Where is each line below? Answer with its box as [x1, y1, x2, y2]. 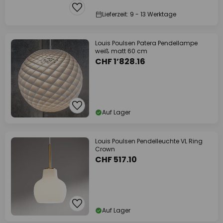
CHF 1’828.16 [95, 56, 145, 67]
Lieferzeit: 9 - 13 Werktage [102, 10, 176, 18]
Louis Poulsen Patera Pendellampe [95, 39, 198, 47]
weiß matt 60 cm [95, 47, 147, 55]
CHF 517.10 [95, 154, 137, 165]
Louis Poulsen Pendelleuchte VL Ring [95, 137, 203, 145]
